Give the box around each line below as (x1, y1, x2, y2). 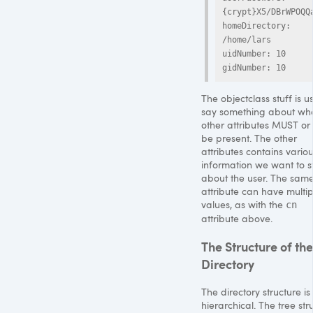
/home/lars (222, 34, 271, 45)
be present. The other (201, 131, 297, 145)
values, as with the (201, 197, 286, 211)
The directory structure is (201, 284, 310, 298)
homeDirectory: (222, 20, 291, 31)
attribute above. (201, 211, 272, 225)
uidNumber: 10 (222, 48, 286, 59)
